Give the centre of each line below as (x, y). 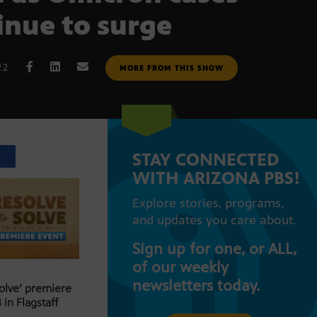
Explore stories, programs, (208, 203)
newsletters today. (196, 285)
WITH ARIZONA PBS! (217, 178)
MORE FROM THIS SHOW (172, 68)
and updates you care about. (214, 220)
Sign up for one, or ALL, (215, 248)
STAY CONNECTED (206, 159)
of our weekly (181, 267)
